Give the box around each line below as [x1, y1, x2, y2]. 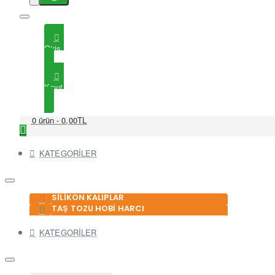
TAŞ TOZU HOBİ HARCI [52, 203, 145, 214]
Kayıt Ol [44, 81, 74, 93]
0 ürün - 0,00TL [31, 114, 87, 126]
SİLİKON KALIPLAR [52, 192, 124, 203]
